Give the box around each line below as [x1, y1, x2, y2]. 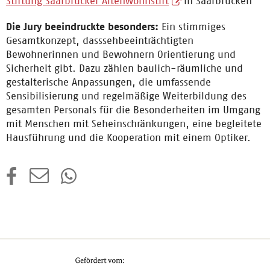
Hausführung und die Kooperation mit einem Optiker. [6, 131, 251, 143]
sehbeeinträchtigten [102, 34, 193, 46]
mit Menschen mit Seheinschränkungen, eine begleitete [6, 118, 262, 130]
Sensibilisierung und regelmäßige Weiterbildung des [6, 90, 246, 102]
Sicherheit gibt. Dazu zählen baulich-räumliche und [6, 62, 243, 74]
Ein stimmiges [162, 20, 225, 33]
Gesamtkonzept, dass [6, 34, 102, 46]
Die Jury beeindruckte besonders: [6, 20, 162, 33]
